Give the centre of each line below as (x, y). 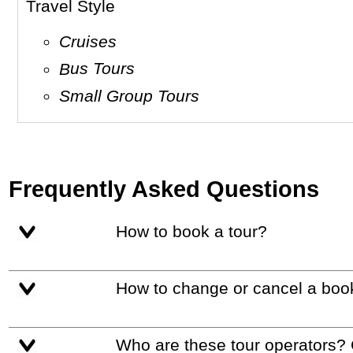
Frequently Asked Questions (164, 189)
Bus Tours (103, 69)
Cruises (94, 42)
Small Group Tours (135, 96)
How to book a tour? (197, 232)
